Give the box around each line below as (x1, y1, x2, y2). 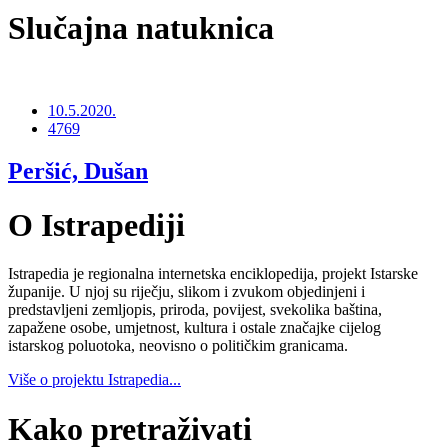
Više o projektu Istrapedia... (8, 371, 181, 389)
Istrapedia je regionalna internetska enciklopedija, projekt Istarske (8, 265, 418, 283)
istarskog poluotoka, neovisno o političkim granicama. (8, 337, 348, 355)
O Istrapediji (8, 206, 185, 243)
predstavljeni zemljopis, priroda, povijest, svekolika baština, (8, 301, 382, 319)
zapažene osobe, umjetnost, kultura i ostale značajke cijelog (8, 319, 381, 337)
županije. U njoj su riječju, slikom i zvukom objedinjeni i (8, 283, 365, 301)
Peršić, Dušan (8, 158, 148, 185)
